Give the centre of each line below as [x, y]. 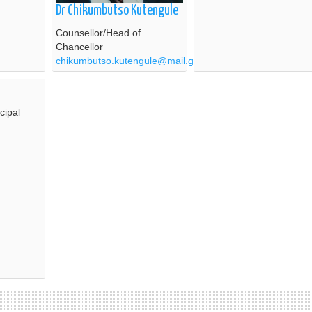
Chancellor [79, 46]
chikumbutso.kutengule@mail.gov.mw [139, 60]
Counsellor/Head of [98, 32]
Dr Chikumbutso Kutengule [117, 10]
